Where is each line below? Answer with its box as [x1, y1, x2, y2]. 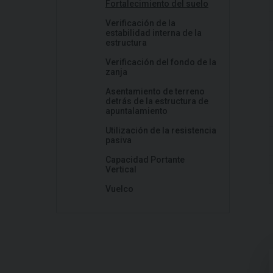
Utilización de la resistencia [105, 126, 216, 135]
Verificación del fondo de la [105, 57, 216, 67]
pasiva [105, 135, 132, 145]
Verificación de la [105, 18, 175, 28]
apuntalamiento [105, 106, 168, 116]
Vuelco [105, 184, 133, 194]
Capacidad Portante [105, 155, 185, 165]
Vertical [105, 165, 136, 174]
